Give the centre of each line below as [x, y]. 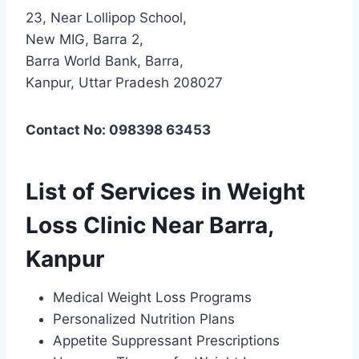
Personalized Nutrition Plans [144, 319]
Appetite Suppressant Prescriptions [166, 340]
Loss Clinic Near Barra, [149, 225]
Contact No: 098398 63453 [118, 129]
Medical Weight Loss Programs [152, 297]
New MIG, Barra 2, [85, 39]
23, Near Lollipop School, [106, 17]
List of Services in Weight [165, 191]
